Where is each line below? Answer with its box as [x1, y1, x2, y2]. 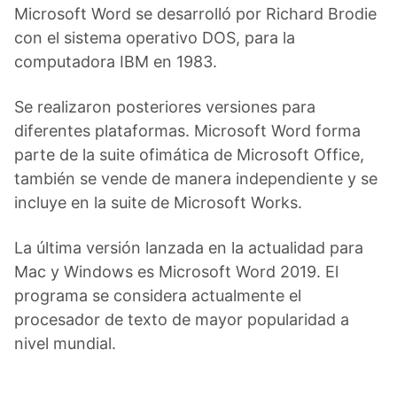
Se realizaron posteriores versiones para [14, 97, 315, 116]
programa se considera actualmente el [14, 285, 301, 305]
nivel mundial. [14, 333, 116, 353]
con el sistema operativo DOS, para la [14, 27, 295, 47]
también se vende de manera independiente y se [14, 168, 378, 188]
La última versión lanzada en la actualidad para [14, 237, 363, 257]
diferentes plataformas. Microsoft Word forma [14, 121, 361, 140]
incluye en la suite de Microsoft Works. [14, 192, 302, 212]
